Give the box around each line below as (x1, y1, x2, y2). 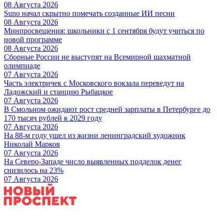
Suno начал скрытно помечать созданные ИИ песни (4, 9, 175, 17)
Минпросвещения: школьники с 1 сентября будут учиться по (4, 26, 204, 35)
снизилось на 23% (4, 166, 63, 174)
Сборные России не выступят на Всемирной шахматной (4, 52, 191, 61)
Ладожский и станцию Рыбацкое (4, 87, 113, 96)
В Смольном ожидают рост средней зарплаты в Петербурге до (4, 105, 210, 113)
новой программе (4, 35, 62, 44)
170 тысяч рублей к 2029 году (4, 113, 102, 122)
